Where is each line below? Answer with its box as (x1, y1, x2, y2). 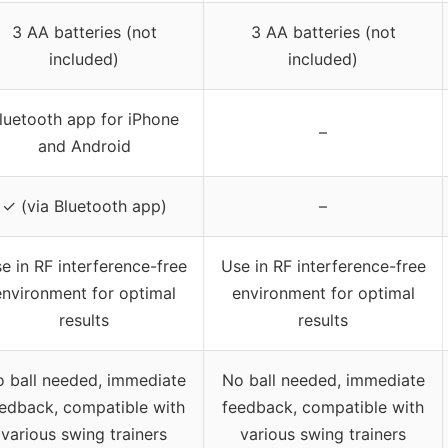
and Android (37, 135, 131, 156)
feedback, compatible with (222, 396, 424, 417)
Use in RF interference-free (220, 255, 426, 276)
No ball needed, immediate (221, 369, 425, 390)
